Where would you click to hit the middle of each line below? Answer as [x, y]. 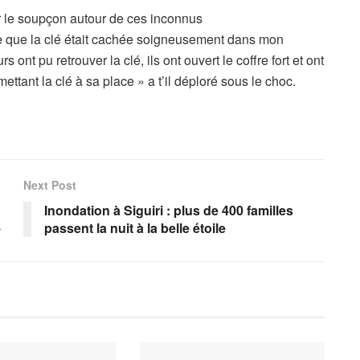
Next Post [50, 184]
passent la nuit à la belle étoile [135, 227]
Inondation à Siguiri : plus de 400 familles [169, 210]
